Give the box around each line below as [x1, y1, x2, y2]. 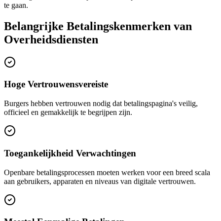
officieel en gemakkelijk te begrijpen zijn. [4, 108, 132, 117]
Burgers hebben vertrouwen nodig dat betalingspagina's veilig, [4, 99, 198, 108]
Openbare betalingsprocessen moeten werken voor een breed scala [4, 168, 210, 177]
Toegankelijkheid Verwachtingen [4, 147, 136, 158]
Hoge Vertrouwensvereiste [4, 79, 108, 90]
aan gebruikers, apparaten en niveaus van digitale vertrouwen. [4, 177, 196, 185]
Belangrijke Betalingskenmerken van [4, 19, 192, 33]
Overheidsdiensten [4, 33, 98, 46]
